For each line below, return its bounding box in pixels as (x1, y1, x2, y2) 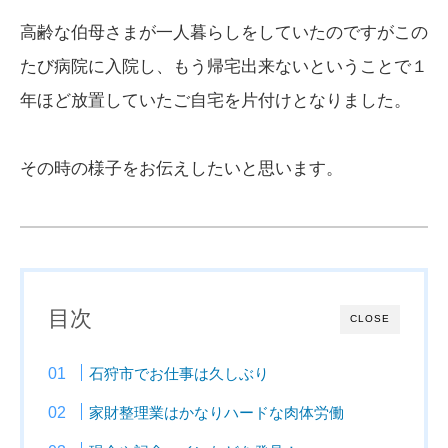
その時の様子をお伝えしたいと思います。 (20, 159, 343, 179)
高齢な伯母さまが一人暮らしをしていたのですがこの (20, 23, 428, 43)
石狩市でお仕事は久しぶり (89, 365, 270, 383)
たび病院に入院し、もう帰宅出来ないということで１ (20, 57, 428, 77)
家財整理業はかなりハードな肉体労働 (89, 404, 345, 422)
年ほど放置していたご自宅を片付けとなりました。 (20, 91, 411, 111)
